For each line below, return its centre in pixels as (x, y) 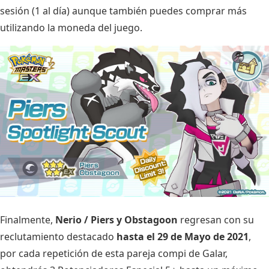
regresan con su (216, 220)
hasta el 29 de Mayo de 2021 (183, 237)
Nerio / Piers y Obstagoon (116, 220)
